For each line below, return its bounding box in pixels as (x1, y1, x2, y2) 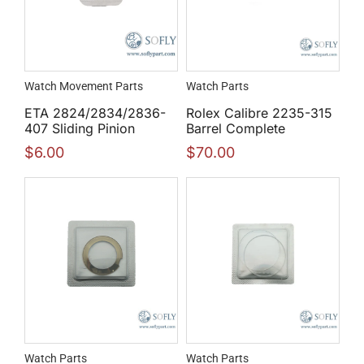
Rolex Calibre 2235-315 (186, 104, 332, 121)
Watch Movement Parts (24, 79, 143, 93)
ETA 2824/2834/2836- (24, 104, 166, 121)
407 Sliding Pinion (24, 119, 135, 136)
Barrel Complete (186, 119, 285, 136)
